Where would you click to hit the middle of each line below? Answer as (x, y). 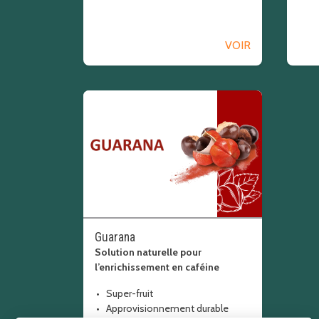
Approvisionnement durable (167, 308)
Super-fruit (130, 293)
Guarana (115, 237)
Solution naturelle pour (148, 252)
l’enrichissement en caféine (157, 267)
